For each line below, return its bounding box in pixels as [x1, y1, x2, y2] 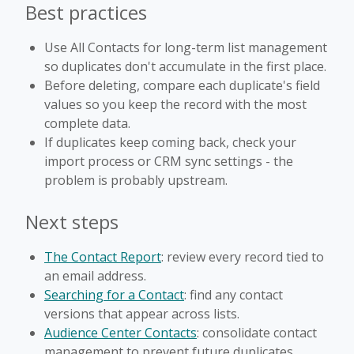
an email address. [44, 266, 146, 284]
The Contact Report [44, 247, 161, 265]
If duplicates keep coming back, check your [44, 133, 296, 151]
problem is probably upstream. [44, 171, 228, 189]
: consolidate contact [197, 323, 317, 341]
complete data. [44, 114, 130, 132]
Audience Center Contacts [44, 323, 197, 341]
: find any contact [184, 285, 283, 303]
